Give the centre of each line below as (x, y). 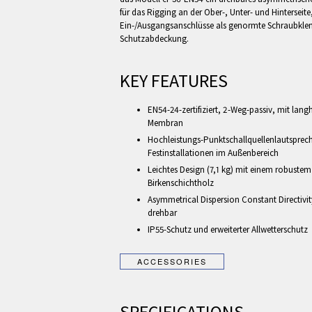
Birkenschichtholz (181, 183)
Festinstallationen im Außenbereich (213, 153)
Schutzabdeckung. (154, 38)
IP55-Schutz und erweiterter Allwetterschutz (228, 229)
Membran (165, 123)
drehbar (162, 213)
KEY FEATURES (174, 80)
